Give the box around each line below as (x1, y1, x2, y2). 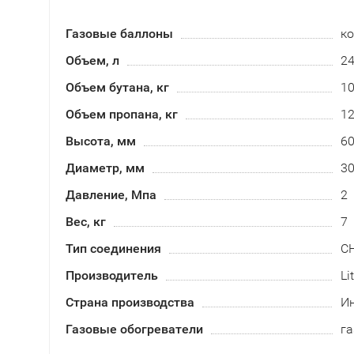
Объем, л (66, 53, 119, 68)
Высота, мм (66, 134, 136, 149)
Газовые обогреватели (66, 322, 203, 337)
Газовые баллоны (66, 26, 173, 41)
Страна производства (66, 295, 194, 310)
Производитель (66, 268, 158, 283)
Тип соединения (66, 241, 161, 256)
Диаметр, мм (66, 160, 145, 175)
